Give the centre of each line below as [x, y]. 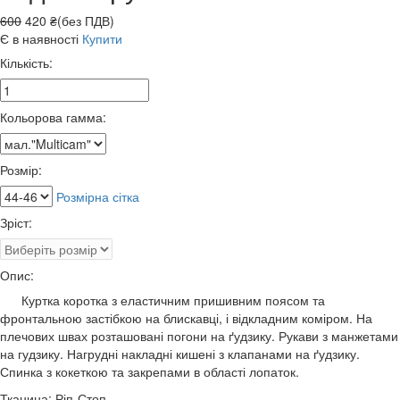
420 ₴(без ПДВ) [68, 20]
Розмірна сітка [98, 196]
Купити [102, 38]
